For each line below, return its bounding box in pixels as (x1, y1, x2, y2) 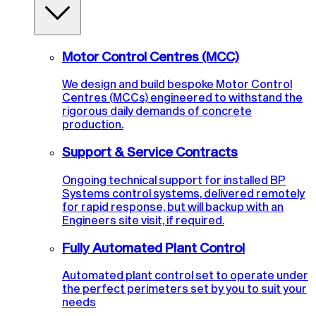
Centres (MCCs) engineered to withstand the (62, 90, 303, 104)
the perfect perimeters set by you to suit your (62, 281, 307, 296)
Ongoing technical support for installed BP (62, 172, 286, 186)
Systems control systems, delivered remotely (62, 186, 305, 200)
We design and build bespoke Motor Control (62, 77, 292, 91)
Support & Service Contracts (62, 144, 238, 160)
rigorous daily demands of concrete (62, 104, 252, 118)
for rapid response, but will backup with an (62, 199, 284, 213)
